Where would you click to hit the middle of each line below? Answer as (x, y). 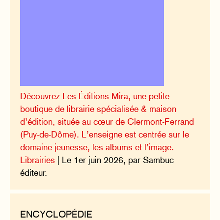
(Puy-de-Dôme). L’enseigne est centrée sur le (105, 134)
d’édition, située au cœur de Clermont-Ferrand (107, 121)
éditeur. (34, 172)
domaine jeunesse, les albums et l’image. (97, 147)
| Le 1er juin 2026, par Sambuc (115, 160)
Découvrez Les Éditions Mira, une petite (95, 96)
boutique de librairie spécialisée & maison (98, 109)
